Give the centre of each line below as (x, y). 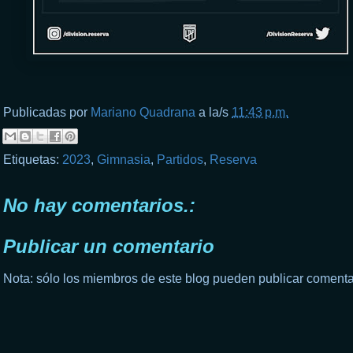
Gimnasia (124, 159)
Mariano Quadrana (143, 112)
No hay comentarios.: (99, 205)
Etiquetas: (33, 159)
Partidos (180, 159)
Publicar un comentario (109, 246)
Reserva (233, 159)
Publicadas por (47, 112)
